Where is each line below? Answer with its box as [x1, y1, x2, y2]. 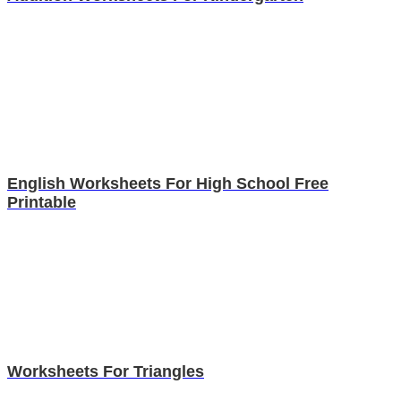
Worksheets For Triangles [7, 363, 204, 381]
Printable [7, 193, 76, 212]
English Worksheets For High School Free [7, 175, 328, 193]
